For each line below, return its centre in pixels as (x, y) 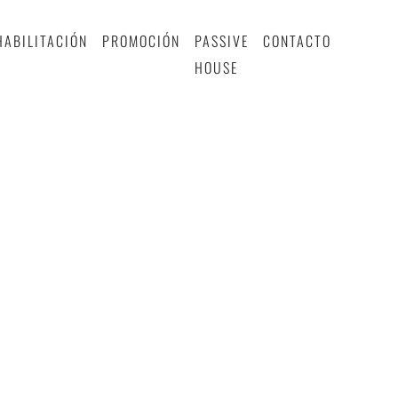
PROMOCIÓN (141, 40)
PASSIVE (221, 40)
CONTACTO (297, 40)
